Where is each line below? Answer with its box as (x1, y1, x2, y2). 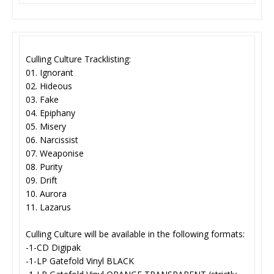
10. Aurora (26, 188, 67, 200)
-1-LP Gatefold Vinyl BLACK (26, 255, 134, 267)
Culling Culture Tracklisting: (26, 53, 131, 65)
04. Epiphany (26, 107, 75, 119)
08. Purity (26, 161, 62, 173)
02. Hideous (26, 80, 72, 92)
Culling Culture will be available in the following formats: (26, 228, 245, 240)
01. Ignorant (26, 67, 73, 79)
